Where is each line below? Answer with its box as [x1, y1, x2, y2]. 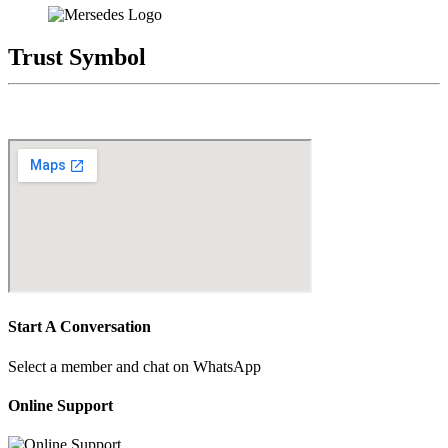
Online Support [8, 396, 113, 414]
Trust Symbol [8, 44, 146, 71]
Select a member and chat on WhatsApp [8, 357, 261, 375]
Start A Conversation [8, 318, 151, 336]
